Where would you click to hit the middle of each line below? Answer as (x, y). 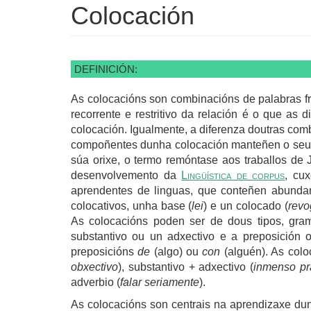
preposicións (104, 251)
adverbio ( (95, 282)
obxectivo (94, 267)
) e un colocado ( (246, 205)
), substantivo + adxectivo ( (186, 267)
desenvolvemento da (126, 175)
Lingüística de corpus (233, 175)
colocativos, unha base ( (132, 205)
